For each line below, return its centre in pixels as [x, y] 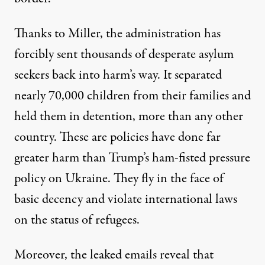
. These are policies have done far [137, 137]
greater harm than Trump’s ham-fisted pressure [132, 158]
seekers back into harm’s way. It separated [118, 75]
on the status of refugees [75, 220]
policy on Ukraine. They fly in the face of [119, 178]
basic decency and [61, 199]
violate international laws [172, 199]
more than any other [191, 116]
